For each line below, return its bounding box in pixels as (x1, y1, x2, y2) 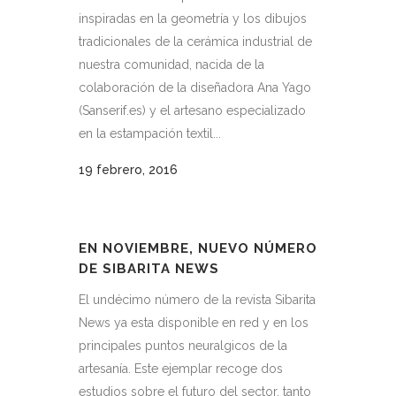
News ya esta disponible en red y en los (79, 316, 308, 330)
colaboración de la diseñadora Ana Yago (79, 80, 311, 95)
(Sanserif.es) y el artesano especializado (79, 103, 306, 118)
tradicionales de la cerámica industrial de (79, 34, 312, 49)
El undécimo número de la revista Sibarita (79, 293, 316, 307)
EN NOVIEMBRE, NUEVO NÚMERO (79, 240, 317, 256)
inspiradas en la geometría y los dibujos (79, 11, 307, 26)
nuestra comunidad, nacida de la (79, 57, 264, 72)
